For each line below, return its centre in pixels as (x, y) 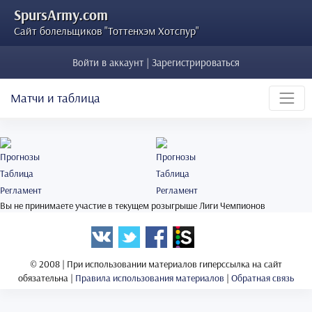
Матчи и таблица (55, 98)
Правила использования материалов (150, 278)
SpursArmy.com (61, 15)
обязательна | (47, 278)
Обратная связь (263, 278)
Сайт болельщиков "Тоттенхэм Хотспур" (107, 31)
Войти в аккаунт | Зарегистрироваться (156, 62)
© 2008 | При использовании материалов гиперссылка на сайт (156, 264)
